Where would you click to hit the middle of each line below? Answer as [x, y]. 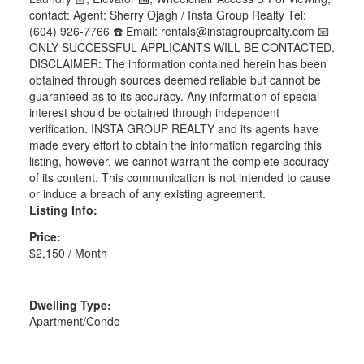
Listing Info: [63, 210]
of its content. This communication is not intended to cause [180, 178]
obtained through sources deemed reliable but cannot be [175, 80]
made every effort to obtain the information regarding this [175, 145]
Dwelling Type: [70, 305]
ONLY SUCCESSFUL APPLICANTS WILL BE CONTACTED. [182, 48]
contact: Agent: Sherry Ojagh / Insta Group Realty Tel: [167, 15]
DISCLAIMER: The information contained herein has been [178, 64]
